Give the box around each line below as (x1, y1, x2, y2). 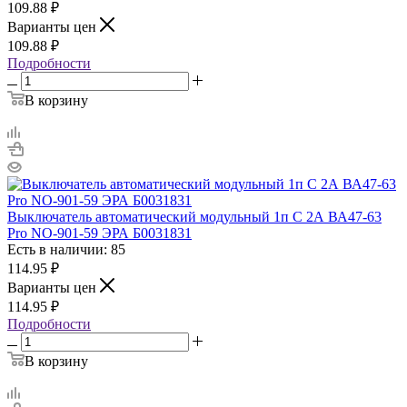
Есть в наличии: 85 (7, 241, 125, 257)
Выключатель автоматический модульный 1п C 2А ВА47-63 (7, 208, 382, 224)
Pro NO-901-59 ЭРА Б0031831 (7, 224, 192, 241)
